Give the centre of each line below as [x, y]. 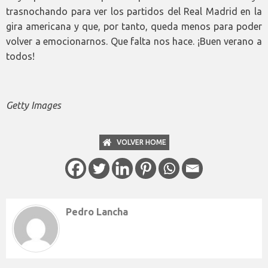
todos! [20, 56]
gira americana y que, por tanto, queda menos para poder [134, 26]
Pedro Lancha [97, 211]
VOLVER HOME [141, 142]
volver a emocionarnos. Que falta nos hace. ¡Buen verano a [134, 41]
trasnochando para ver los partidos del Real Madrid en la [134, 11]
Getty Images [33, 105]
